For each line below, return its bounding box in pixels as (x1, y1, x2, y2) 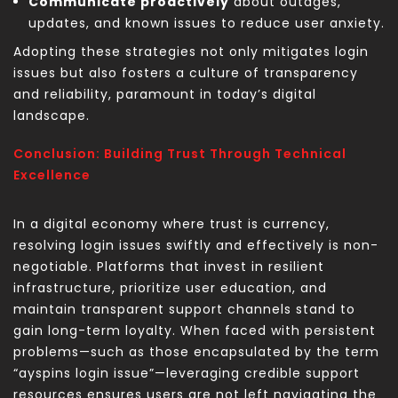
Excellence (13, 166, 91, 185)
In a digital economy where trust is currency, (13, 215, 330, 234)
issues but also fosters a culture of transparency (13, 64, 358, 83)
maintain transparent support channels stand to (13, 300, 355, 319)
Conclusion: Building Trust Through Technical (13, 145, 346, 163)
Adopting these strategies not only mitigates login (13, 43, 369, 61)
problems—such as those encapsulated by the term (13, 343, 379, 362)
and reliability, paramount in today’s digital (13, 85, 316, 104)
